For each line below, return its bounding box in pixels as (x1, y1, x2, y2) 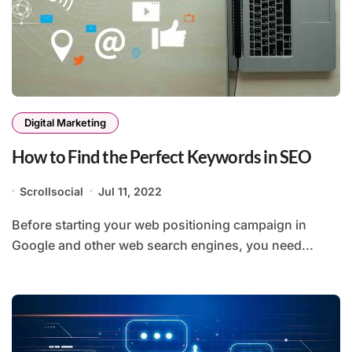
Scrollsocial (20, 184, 84, 198)
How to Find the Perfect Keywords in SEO (12, 145, 312, 167)
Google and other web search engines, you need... (12, 236, 313, 253)
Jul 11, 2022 (97, 184, 162, 198)
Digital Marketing (24, 115, 106, 129)
